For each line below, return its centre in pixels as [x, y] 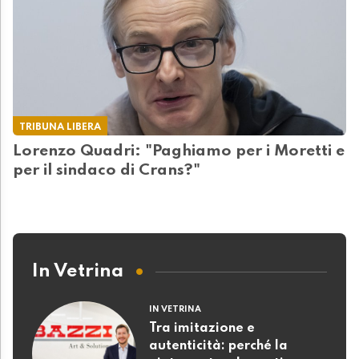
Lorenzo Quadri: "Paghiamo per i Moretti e [179, 151]
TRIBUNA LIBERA [60, 127]
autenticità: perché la [218, 346]
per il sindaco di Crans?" [107, 170]
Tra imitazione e [202, 328]
